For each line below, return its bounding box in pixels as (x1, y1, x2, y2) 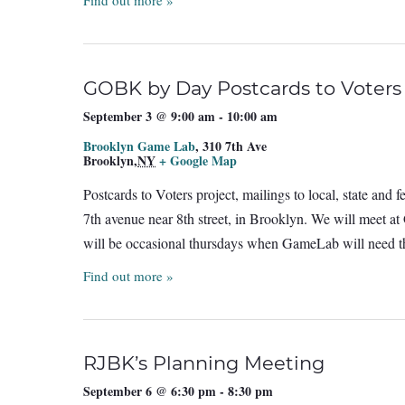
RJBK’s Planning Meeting (83, 352, 325, 375)
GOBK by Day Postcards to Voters (83, 76, 401, 99)
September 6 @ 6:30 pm (83, 381, 216, 401)
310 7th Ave (202, 136, 267, 155)
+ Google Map (159, 150, 237, 170)
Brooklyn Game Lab (83, 136, 195, 155)
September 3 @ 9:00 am (83, 106, 215, 126)
